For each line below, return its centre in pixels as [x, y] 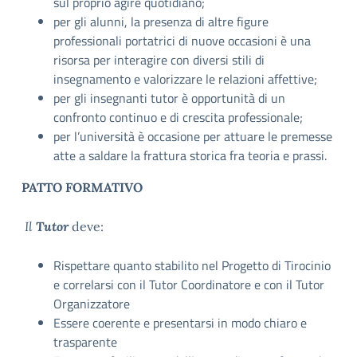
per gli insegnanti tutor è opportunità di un [169, 98]
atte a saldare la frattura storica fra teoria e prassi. [190, 155]
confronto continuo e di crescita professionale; [178, 117]
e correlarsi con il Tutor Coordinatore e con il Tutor [189, 284]
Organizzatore [92, 304]
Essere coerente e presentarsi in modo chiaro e [180, 323]
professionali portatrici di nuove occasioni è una [182, 41]
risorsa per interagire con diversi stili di [159, 60]
